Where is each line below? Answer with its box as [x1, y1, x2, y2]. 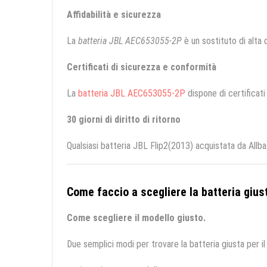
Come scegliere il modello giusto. [67, 212, 206, 224]
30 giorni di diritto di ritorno [67, 114, 181, 126]
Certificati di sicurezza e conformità [67, 61, 216, 73]
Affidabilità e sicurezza [67, 9, 161, 21]
